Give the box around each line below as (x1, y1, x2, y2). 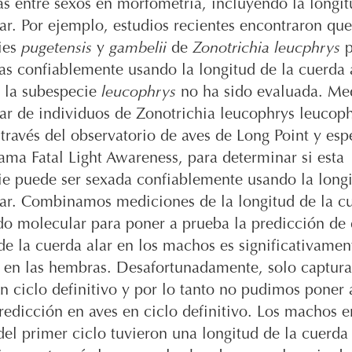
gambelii (109, 40, 167, 57)
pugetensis (21, 40, 92, 57)
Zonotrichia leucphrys (192, 40, 340, 57)
